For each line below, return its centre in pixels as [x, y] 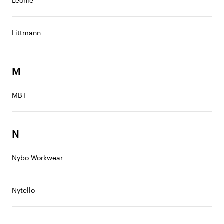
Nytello [23, 190]
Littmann [26, 33]
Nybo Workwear [37, 158]
